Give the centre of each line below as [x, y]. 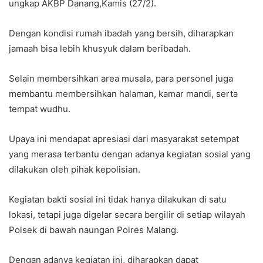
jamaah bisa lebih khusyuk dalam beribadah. [100, 49]
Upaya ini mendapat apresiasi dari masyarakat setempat [124, 139]
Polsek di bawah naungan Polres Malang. [94, 230]
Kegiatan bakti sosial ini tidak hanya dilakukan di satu [118, 200]
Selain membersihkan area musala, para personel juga [121, 79]
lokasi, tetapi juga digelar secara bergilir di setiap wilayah [127, 215]
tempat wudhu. [40, 109]
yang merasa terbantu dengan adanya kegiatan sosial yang [130, 154]
